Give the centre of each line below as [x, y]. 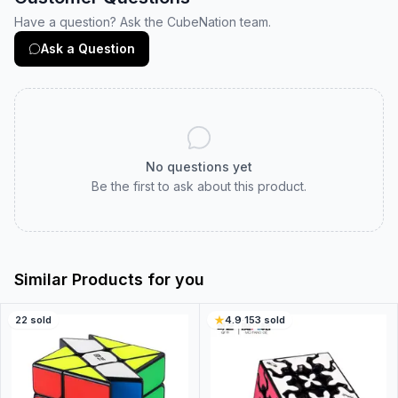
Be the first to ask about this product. [199, 186]
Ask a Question [88, 48]
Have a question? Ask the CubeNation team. [143, 22]
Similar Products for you [109, 279]
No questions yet [199, 167]
